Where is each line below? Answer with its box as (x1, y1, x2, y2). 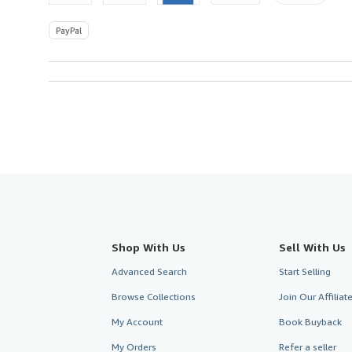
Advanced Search (112, 265, 187, 277)
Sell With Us (278, 240, 346, 254)
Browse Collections (112, 290, 196, 302)
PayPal (56, 24, 82, 35)
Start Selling (278, 265, 331, 277)
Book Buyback (278, 315, 342, 328)
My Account (112, 315, 163, 328)
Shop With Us (112, 240, 185, 254)
